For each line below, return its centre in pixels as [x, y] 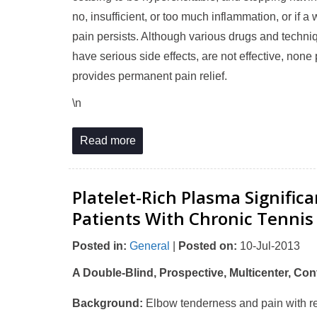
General [150, 246]
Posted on [206, 246]
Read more [108, 140]
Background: [108, 303]
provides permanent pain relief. [150, 76]
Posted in [98, 246]
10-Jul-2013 [269, 246]
